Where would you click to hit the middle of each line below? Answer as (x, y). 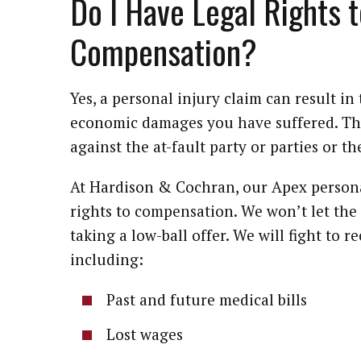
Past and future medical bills (207, 299)
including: (107, 259)
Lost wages (145, 334)
